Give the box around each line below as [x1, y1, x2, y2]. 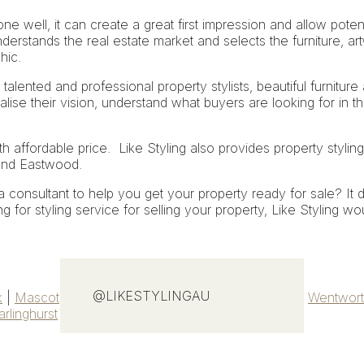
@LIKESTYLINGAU [93, 288, 210, 304]
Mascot [15, 289, 59, 306]
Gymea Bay [147, 289, 218, 306]
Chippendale [70, 305, 145, 323]
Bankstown [230, 289, 296, 306]
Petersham [71, 289, 135, 306]
